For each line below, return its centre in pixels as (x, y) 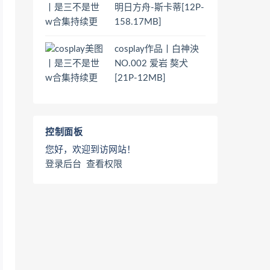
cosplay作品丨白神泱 (157, 49)
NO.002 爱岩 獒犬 (151, 63)
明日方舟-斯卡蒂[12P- (159, 8)
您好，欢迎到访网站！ (90, 149)
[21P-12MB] (140, 78)
